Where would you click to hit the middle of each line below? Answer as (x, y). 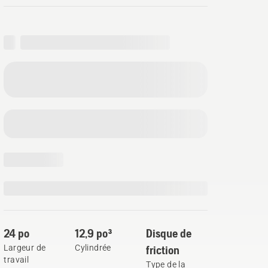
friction (163, 250)
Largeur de (25, 248)
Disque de (169, 233)
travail (16, 260)
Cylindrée (93, 248)
